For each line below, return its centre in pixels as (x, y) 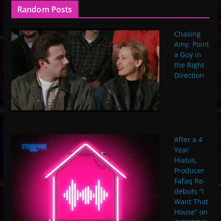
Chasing (187, 34)
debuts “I (189, 191)
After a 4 (188, 139)
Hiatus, (185, 160)
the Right (189, 65)
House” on (191, 212)
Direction (189, 75)
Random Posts (45, 10)
